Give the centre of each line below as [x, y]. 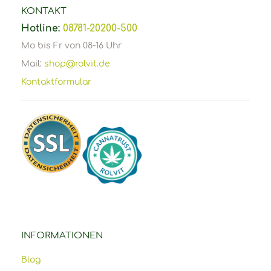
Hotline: [42, 28]
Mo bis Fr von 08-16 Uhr [71, 45]
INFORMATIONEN [62, 235]
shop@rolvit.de [77, 64]
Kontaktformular [56, 82]
